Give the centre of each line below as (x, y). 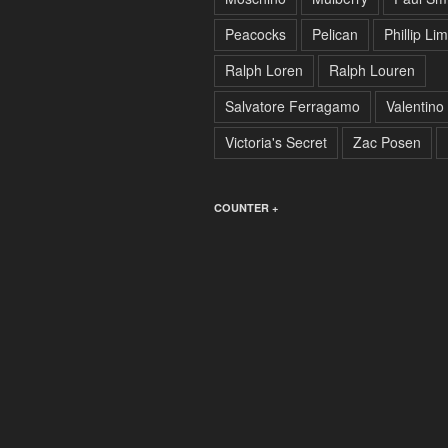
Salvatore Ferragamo (292, 105)
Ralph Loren (264, 69)
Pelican (335, 33)
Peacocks (255, 33)
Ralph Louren (372, 69)
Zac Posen (387, 141)
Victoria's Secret (276, 141)
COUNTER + (246, 207)
